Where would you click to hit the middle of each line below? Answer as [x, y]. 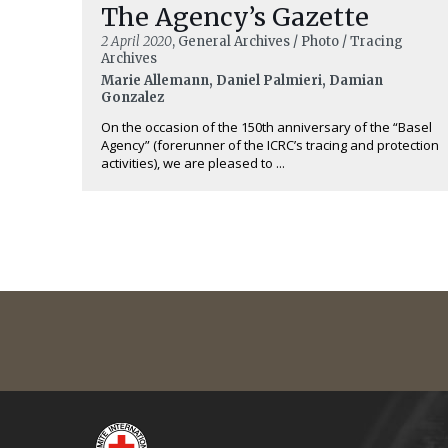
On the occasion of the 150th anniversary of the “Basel [266, 127]
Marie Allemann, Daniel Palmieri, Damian [242, 81]
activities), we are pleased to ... [193, 163]
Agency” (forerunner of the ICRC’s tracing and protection [270, 145]
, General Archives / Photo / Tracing [287, 42]
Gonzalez [132, 98]
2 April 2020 [136, 42]
